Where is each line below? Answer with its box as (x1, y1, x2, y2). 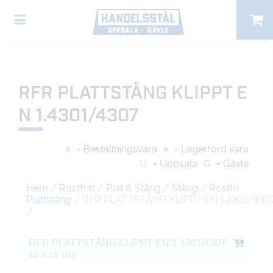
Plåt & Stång (106, 182, 161, 194)
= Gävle (216, 158, 249, 169)
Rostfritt (59, 182, 95, 194)
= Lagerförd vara (174, 143, 249, 155)
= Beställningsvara (77, 143, 157, 155)
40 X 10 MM (29, 250, 76, 260)
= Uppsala (153, 158, 197, 169)
